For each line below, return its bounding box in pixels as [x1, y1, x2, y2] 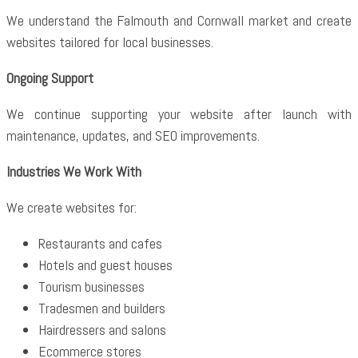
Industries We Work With [6, 162, 141, 181]
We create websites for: [6, 198, 137, 217]
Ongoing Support [6, 69, 93, 87]
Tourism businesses [38, 277, 145, 296]
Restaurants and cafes [38, 234, 162, 253]
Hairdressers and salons [38, 320, 166, 339]
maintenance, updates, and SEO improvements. [6, 126, 260, 145]
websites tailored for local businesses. [6, 33, 213, 51]
